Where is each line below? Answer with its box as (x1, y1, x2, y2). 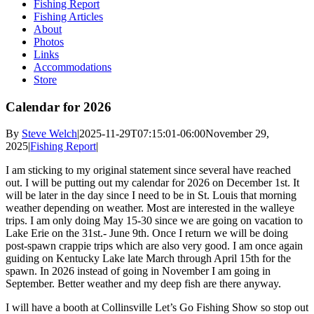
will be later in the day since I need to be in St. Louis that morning (6, 189, 296, 202)
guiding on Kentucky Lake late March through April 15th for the (6, 252, 291, 265)
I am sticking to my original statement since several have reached (6, 164, 291, 177)
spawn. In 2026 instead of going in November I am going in (6, 265, 271, 278)
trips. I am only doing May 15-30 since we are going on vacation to (6, 214, 303, 227)
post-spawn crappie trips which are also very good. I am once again (6, 240, 303, 252)
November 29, (205, 128, 269, 140)
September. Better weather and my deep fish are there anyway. (6, 278, 281, 290)
